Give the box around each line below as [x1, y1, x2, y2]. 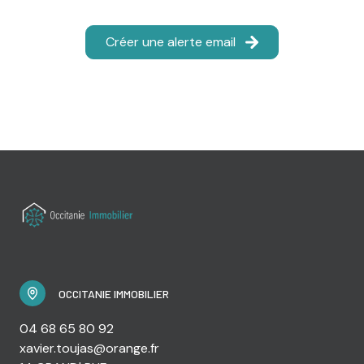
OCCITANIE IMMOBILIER [58, 286, 169, 301]
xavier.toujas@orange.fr [19, 340, 159, 357]
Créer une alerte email [106, 33, 236, 50]
